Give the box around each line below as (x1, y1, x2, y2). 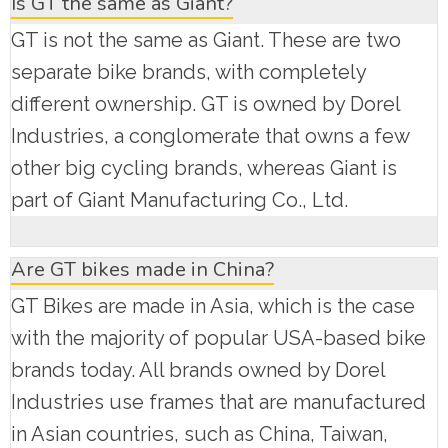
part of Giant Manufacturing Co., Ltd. (11, 188, 348, 213)
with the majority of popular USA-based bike (11, 326, 426, 351)
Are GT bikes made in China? (11, 256, 274, 284)
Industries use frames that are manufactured (11, 390, 426, 415)
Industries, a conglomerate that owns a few (11, 124, 409, 149)
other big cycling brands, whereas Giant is (11, 156, 397, 181)
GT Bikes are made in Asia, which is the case (11, 294, 415, 319)
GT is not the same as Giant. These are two (11, 28, 401, 53)
